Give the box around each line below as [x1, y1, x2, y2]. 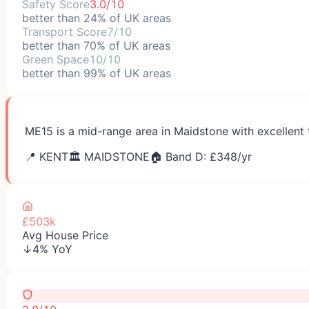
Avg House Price [22, 228, 108, 242]
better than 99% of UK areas [22, 66, 171, 80]
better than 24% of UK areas [22, 10, 171, 25]
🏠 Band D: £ [150, 149, 217, 163]
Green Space [22, 52, 89, 66]
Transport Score [22, 24, 107, 39]
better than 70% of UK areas [22, 38, 170, 52]
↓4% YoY [22, 241, 72, 256]
